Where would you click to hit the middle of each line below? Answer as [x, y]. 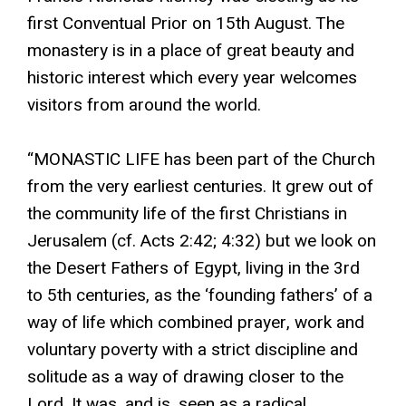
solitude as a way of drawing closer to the [185, 377]
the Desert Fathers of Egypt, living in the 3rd [193, 268]
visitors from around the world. [144, 105]
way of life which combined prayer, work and [196, 323]
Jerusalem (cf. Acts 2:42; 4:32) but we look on [202, 241]
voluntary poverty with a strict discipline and [193, 350]
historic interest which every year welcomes [192, 78]
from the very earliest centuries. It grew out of [200, 187]
